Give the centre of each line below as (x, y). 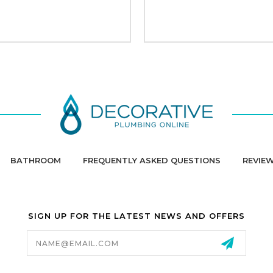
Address (46, 243)
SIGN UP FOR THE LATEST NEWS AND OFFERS (136, 215)
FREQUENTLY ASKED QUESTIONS (152, 160)
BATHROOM (36, 160)
